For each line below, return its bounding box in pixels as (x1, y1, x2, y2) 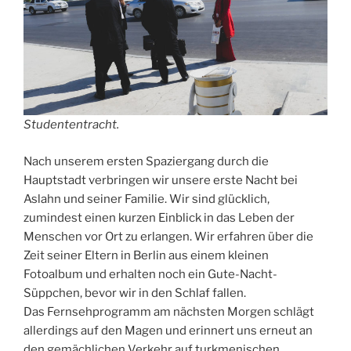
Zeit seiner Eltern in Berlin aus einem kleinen (24, 248, 269, 262)
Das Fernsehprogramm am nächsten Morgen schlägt (24, 304, 314, 319)
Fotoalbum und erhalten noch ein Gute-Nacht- (24, 266, 277, 281)
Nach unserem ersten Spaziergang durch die (24, 154, 269, 168)
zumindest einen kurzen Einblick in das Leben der (24, 210, 295, 225)
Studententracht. (24, 118, 119, 132)
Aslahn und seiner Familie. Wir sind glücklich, (24, 191, 270, 206)
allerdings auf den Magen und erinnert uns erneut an (24, 323, 313, 338)
